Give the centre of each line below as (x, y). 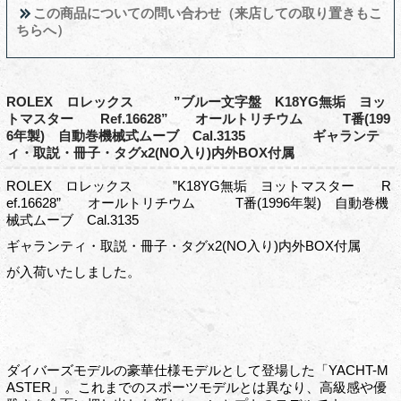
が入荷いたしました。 (73, 271)
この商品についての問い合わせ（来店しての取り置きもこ (205, 13)
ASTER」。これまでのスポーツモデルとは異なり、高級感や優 (196, 387)
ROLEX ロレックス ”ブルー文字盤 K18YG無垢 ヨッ (196, 101)
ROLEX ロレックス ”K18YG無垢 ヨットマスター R (198, 185)
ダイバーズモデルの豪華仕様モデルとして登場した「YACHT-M (197, 370)
